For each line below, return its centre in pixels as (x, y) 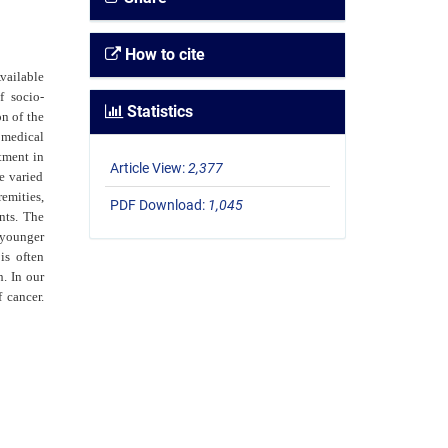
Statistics (157, 112)
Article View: (148, 168)
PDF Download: (158, 205)
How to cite (162, 55)
